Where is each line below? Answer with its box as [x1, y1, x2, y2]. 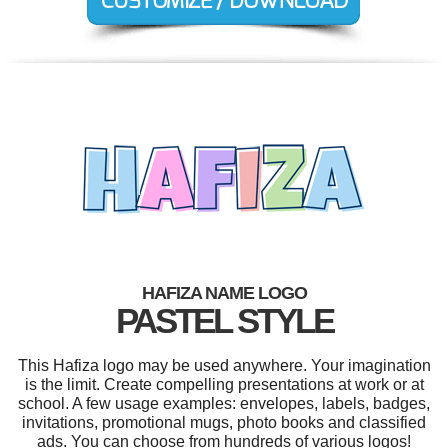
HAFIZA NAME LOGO [141, 282, 307, 303]
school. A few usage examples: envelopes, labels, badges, [18, 394, 430, 412]
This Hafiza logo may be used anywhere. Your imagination [17, 356, 431, 374]
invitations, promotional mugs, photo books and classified [22, 413, 426, 431]
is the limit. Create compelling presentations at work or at [24, 375, 424, 393]
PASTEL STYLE [115, 300, 333, 340]
